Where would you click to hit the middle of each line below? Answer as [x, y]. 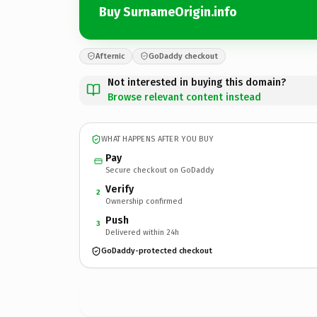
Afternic [110, 56]
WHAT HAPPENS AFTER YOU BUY [157, 139]
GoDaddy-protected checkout [157, 251]
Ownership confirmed [144, 201]
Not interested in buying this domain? [197, 82]
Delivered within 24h [142, 232]
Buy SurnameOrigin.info [168, 12]
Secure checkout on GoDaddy [160, 170]
